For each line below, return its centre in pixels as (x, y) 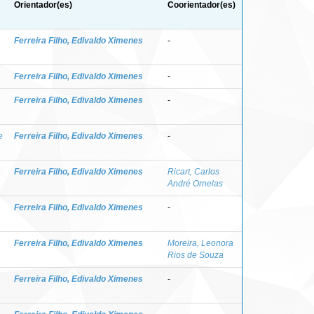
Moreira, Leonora (200, 243)
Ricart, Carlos (193, 171)
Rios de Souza (196, 255)
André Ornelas (195, 183)
